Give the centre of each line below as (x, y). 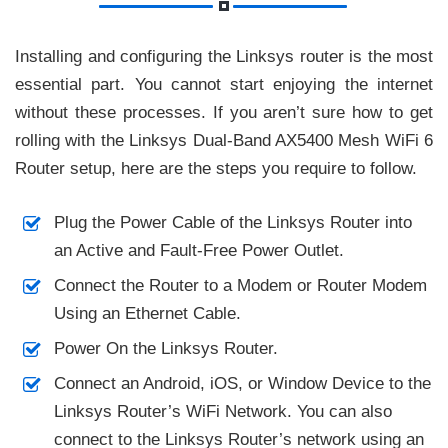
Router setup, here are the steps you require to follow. (216, 169)
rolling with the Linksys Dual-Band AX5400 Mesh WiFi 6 (224, 141)
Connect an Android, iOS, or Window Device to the (242, 383)
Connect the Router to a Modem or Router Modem (240, 286)
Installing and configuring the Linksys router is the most (224, 57)
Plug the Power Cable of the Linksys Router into (232, 223)
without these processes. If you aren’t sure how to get (224, 113)
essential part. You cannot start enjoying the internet (224, 85)
